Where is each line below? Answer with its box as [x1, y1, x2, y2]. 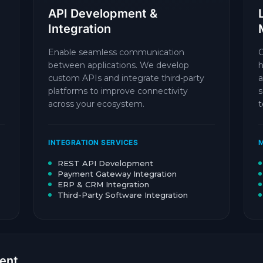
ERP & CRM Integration [58, 180, 149, 189]
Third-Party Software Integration [58, 190, 188, 200]
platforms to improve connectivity [48, 86, 188, 96]
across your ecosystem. [48, 99, 144, 109]
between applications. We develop [48, 60, 189, 70]
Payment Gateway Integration [58, 169, 177, 178]
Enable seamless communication [48, 47, 184, 58]
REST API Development [58, 159, 153, 168]
